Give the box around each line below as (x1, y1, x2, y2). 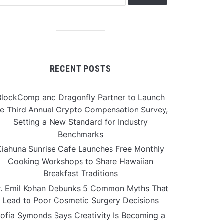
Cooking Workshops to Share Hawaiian (7, 156, 153, 166)
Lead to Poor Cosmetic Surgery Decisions (2, 195, 159, 205)
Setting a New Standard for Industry (13, 117, 148, 127)
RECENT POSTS (50, 63, 111, 74)
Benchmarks (57, 129, 103, 139)
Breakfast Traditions (43, 168, 118, 178)
